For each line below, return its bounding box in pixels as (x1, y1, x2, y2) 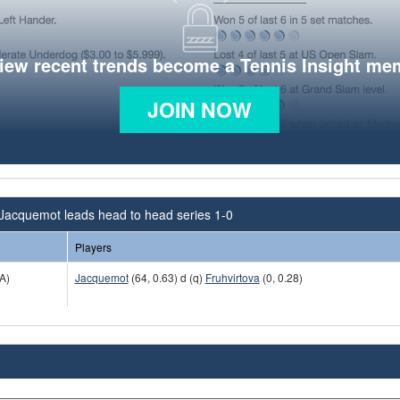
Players (74, 238, 112, 254)
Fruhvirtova (204, 269, 260, 285)
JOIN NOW (147, 94, 253, 124)
